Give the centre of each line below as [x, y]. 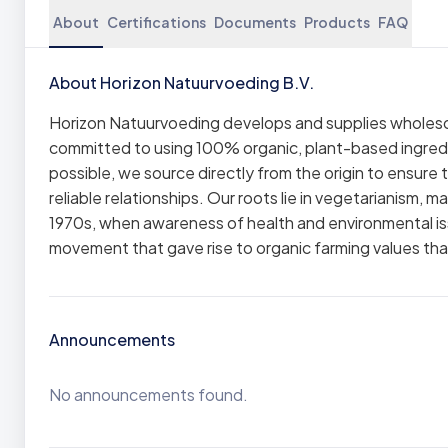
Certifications [156, 22]
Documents [255, 22]
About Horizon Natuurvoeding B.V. [181, 82]
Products [337, 22]
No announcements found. [148, 394]
